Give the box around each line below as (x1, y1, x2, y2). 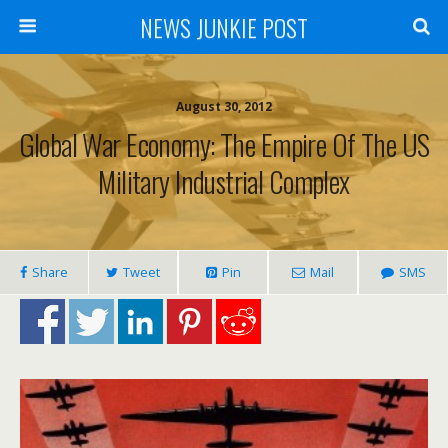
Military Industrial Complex (98, 160, 350, 202)
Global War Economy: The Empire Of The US (18, 123, 430, 165)
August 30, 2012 (176, 98, 272, 115)
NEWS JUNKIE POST (140, 9, 308, 45)
